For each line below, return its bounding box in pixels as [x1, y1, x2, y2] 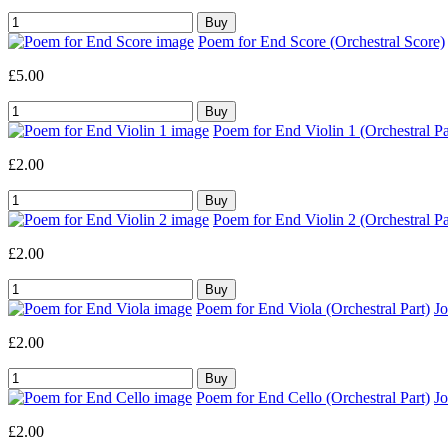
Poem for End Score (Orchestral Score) [198, 32, 445, 50]
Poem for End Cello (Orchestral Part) [196, 388, 430, 406]
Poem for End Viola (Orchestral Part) [196, 299, 430, 317]
